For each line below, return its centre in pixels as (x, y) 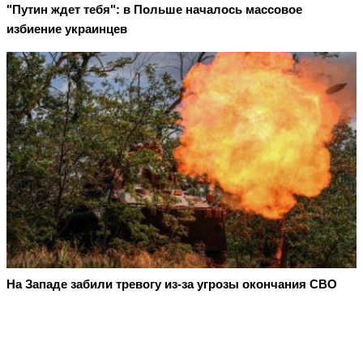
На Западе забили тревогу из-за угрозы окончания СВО (171, 284)
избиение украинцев (66, 29)
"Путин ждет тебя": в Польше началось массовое (154, 10)
